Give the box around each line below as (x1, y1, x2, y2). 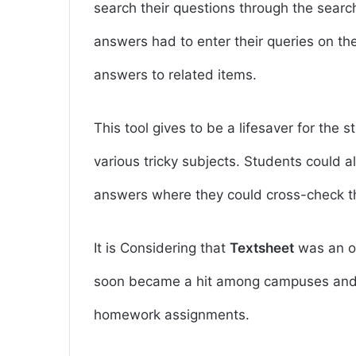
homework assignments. (94, 307, 250, 323)
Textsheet (230, 240, 294, 257)
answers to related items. (94, 67, 257, 83)
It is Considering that (94, 240, 230, 257)
